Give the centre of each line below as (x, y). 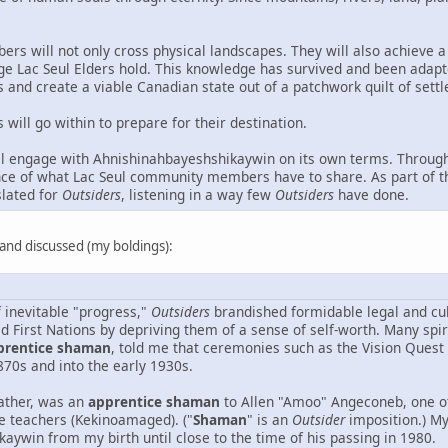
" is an (269, 419)
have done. (371, 195)
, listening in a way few (198, 195)
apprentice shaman (154, 401)
